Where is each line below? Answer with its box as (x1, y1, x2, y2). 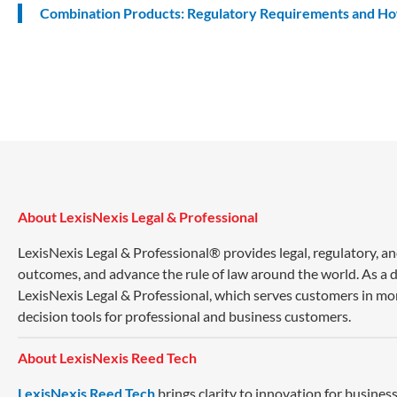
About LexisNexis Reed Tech (18, 348, 197, 366)
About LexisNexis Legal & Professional (18, 207, 258, 225)
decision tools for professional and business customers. (18, 307, 351, 324)
